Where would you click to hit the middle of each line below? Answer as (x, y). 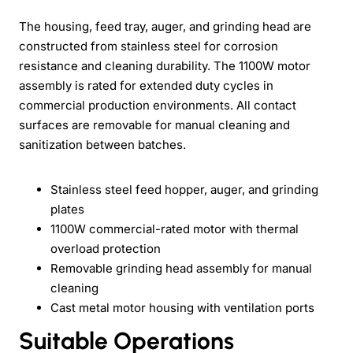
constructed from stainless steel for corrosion (149, 46)
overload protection (106, 248)
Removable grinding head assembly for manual (181, 268)
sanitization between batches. (102, 144)
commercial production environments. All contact (158, 105)
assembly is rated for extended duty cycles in (146, 85)
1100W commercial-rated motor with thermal (175, 229)
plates (67, 209)
